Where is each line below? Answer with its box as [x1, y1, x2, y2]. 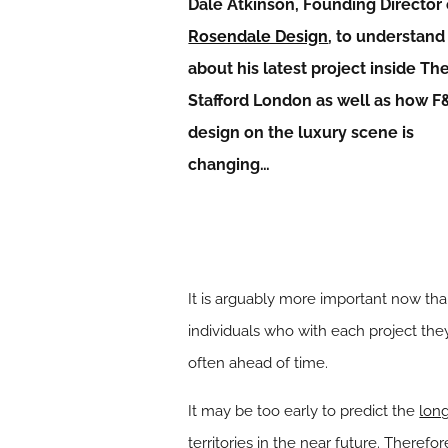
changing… [188, 155, 271, 174]
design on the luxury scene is [188, 123, 415, 142]
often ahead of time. [188, 353, 329, 372]
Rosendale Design [188, 27, 329, 46]
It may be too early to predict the [188, 401, 420, 420]
